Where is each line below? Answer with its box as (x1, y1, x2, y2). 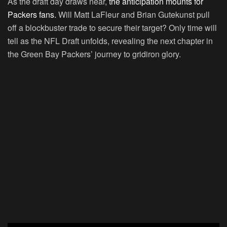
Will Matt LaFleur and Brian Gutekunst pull (56, 9, 210, 21)
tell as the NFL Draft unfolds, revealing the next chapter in (8, 35, 213, 47)
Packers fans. (8, 9, 56, 21)
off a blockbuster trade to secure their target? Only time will (8, 22, 217, 34)
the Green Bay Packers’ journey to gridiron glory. (8, 48, 181, 60)
